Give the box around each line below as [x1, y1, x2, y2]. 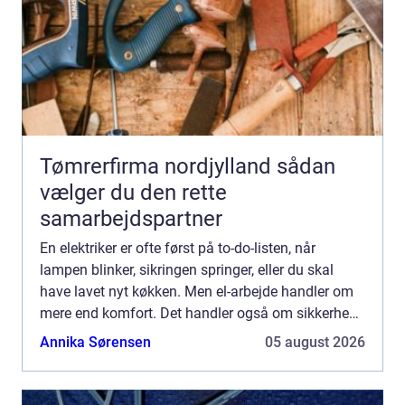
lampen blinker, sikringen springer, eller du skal [40, 260, 334, 278]
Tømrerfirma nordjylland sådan [40, 153, 277, 179]
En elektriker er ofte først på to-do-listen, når [40, 239, 316, 257]
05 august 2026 [265, 333, 365, 351]
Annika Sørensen [40, 333, 151, 351]
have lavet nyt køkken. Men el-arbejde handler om [40, 282, 353, 300]
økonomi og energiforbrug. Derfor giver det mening [40, 325, 362, 344]
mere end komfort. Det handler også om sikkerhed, [40, 304, 360, 322]
